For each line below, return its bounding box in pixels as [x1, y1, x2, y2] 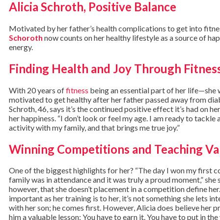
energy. [9, 42, 33, 52]
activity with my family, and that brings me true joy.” [9, 122, 180, 132]
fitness [66, 85, 88, 95]
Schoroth [9, 32, 43, 42]
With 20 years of [9, 85, 66, 95]
